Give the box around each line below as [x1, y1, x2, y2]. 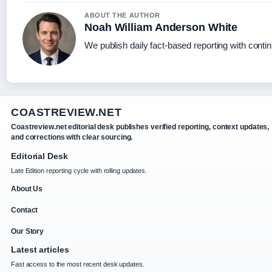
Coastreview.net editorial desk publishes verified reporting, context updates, [11, 122, 270, 131]
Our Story [11, 226, 44, 236]
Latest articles [11, 244, 69, 254]
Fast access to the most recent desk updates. [11, 260, 144, 268]
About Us [11, 184, 43, 193]
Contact [11, 205, 38, 214]
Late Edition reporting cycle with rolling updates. [11, 166, 147, 174]
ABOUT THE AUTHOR [84, 11, 160, 19]
